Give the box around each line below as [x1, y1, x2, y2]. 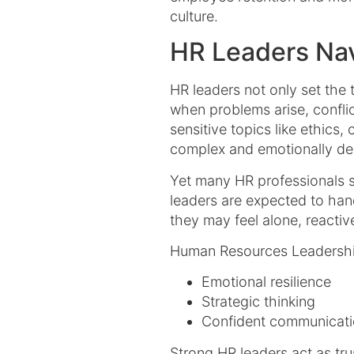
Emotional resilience [201, 273, 335, 291]
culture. [170, 7, 218, 24]
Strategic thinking [201, 293, 315, 311]
